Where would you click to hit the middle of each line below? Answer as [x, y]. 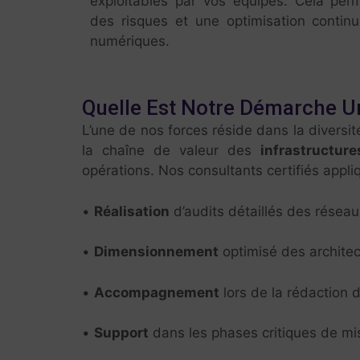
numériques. [130, 41]
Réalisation [132, 211]
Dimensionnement [156, 252]
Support [121, 333]
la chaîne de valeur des [171, 150]
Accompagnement [157, 292]
